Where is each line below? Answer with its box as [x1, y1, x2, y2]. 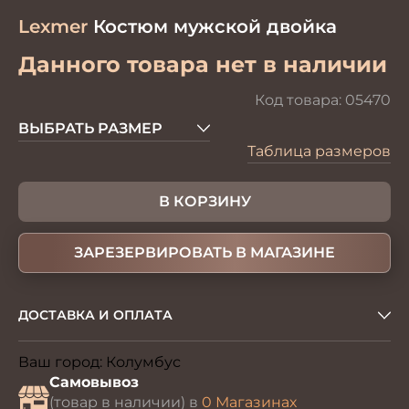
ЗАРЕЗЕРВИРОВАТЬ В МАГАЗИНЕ [74, 244, 335, 261]
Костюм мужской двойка [88, 16, 337, 37]
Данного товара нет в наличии [18, 51, 387, 78]
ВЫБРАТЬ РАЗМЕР [18, 120, 163, 137]
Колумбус [106, 353, 181, 371]
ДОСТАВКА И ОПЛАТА [18, 307, 173, 323]
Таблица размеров [247, 142, 391, 160]
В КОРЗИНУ [158, 193, 251, 210]
